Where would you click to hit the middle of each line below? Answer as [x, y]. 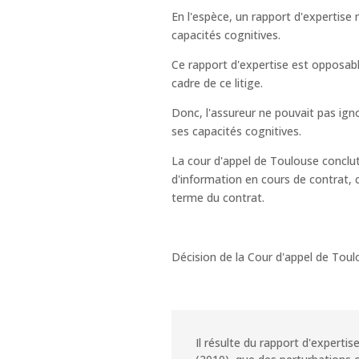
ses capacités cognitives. [236, 131]
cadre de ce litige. [217, 83]
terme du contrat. [218, 198]
